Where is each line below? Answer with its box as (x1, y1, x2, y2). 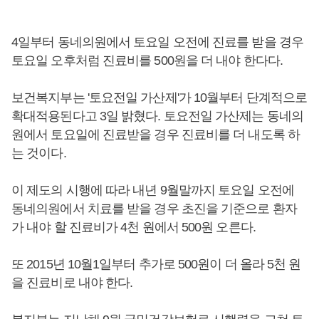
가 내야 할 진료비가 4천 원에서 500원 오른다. (11, 220, 256, 234)
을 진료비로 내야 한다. (11, 276, 133, 290)
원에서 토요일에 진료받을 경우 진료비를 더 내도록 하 (11, 127, 300, 142)
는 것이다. (11, 146, 66, 160)
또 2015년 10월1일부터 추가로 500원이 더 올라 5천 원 (11, 257, 301, 271)
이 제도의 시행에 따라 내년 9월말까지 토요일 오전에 (11, 183, 294, 197)
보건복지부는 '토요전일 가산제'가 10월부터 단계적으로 (11, 90, 307, 105)
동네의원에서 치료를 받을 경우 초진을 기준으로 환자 (11, 202, 297, 216)
